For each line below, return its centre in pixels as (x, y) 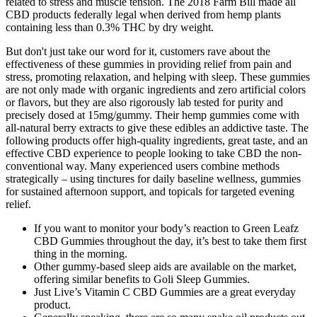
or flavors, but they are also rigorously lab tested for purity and (144, 102)
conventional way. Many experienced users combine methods (143, 166)
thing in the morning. (81, 253)
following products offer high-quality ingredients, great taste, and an (157, 140)
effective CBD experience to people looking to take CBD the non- (154, 153)
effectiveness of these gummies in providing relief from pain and (149, 64)
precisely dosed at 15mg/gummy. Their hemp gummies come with (152, 115)
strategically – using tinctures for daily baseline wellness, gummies (153, 178)
